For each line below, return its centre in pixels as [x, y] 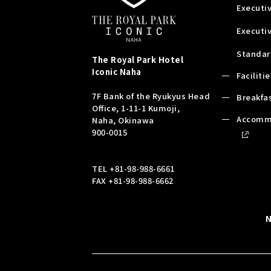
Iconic [106, 72]
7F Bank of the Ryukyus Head [151, 96]
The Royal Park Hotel [138, 60]
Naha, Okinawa [123, 120]
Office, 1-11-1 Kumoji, [136, 108]
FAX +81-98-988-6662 [133, 181]
